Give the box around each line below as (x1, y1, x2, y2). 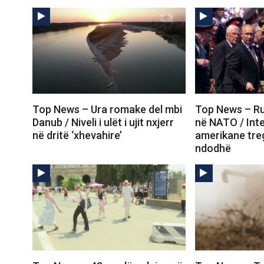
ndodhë (194, 141, 231, 154)
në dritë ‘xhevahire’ (32, 128, 122, 141)
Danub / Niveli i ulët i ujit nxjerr (32, 115, 174, 128)
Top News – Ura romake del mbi (32, 103, 182, 115)
